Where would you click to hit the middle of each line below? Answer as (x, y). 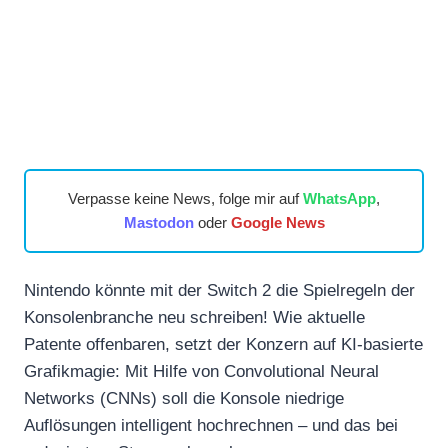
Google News (277, 222)
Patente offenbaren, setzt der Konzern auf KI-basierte (223, 344)
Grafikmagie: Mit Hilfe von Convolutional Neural (201, 371)
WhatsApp (339, 198)
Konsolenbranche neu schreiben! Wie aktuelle (194, 317)
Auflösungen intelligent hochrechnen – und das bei (211, 425)
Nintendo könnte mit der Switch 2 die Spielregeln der (219, 290)
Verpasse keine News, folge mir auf (185, 198)
